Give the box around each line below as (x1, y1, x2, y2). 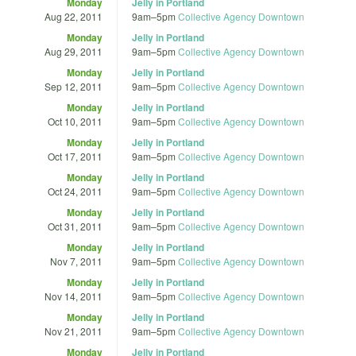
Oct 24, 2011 (48, 184, 103, 198)
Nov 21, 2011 (44, 323, 103, 338)
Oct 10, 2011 (48, 114, 103, 128)
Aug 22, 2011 (44, 9, 103, 23)
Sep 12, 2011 (44, 79, 103, 93)
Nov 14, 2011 (44, 288, 103, 303)
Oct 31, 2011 (48, 219, 103, 233)
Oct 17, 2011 (48, 149, 103, 163)
